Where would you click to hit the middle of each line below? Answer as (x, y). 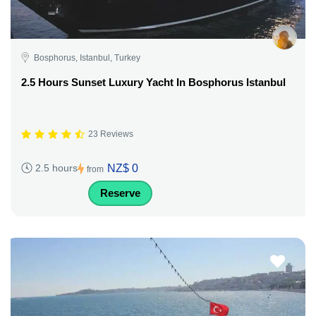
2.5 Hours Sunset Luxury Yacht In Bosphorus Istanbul (153, 82)
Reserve (120, 193)
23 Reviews (111, 134)
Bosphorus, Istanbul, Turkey (87, 57)
